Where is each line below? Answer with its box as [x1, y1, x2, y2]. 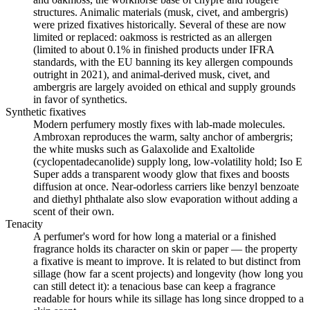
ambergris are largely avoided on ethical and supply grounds [33, 81, 295, 93]
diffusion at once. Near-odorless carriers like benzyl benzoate [33, 181, 299, 193]
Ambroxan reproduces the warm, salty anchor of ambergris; [33, 131, 293, 143]
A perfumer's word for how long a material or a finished [33, 230, 276, 243]
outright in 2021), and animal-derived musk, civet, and [33, 69, 270, 81]
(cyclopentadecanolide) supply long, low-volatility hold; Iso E [33, 156, 302, 168]
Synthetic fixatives [6, 106, 86, 118]
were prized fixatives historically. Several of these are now [33, 19, 286, 31]
